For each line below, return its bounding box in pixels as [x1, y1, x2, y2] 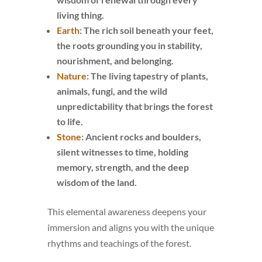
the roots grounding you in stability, [56, 39, 202, 51]
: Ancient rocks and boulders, [81, 130, 201, 142]
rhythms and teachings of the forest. [47, 237, 191, 249]
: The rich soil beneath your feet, [79, 24, 213, 36]
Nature [56, 70, 87, 81]
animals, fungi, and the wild [56, 85, 167, 96]
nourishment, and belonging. [56, 54, 174, 66]
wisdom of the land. [56, 176, 137, 188]
